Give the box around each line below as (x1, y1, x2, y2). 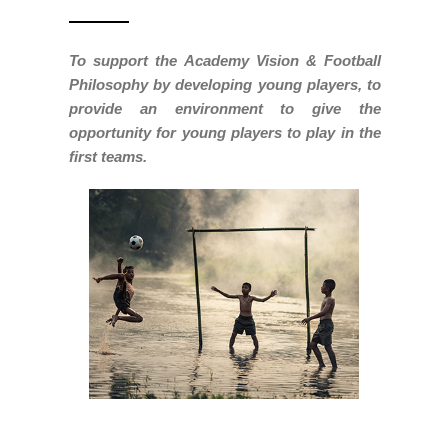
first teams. (69, 147, 147, 165)
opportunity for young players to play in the (69, 123, 381, 141)
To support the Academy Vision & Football (69, 51, 381, 69)
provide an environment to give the (69, 99, 381, 117)
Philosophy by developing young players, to (69, 75, 381, 93)
